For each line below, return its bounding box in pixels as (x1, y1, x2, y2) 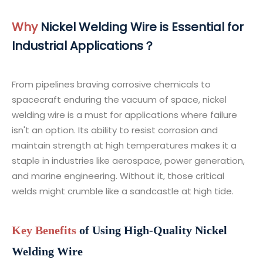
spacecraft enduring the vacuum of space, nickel (12, 93, 227, 106)
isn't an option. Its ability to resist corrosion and (12, 124, 218, 136)
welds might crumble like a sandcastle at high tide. (12, 185, 234, 197)
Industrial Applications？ (12, 38, 155, 54)
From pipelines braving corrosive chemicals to (12, 78, 211, 90)
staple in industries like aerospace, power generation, (12, 154, 245, 167)
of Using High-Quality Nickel (79, 224, 227, 237)
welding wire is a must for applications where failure (12, 109, 237, 121)
